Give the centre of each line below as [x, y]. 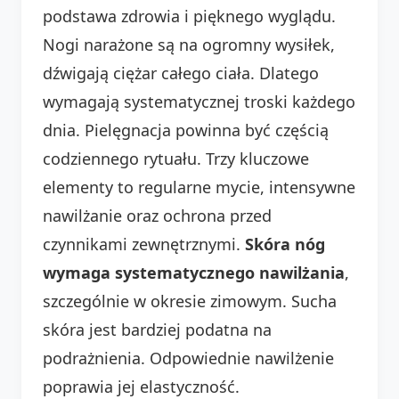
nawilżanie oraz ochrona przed [157, 215]
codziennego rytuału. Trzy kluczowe [176, 158]
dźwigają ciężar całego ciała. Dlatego [181, 73]
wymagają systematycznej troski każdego [199, 101]
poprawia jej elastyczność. [141, 386]
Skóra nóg [285, 244]
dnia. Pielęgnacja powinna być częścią [186, 130]
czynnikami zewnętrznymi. [144, 244]
